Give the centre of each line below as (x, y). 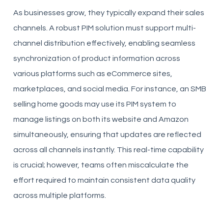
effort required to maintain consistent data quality (104, 180)
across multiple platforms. (59, 195)
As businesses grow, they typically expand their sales (109, 13)
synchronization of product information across (96, 58)
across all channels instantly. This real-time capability (108, 150)
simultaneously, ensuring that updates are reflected (107, 135)
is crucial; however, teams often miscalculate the (101, 165)
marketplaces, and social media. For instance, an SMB (110, 89)
